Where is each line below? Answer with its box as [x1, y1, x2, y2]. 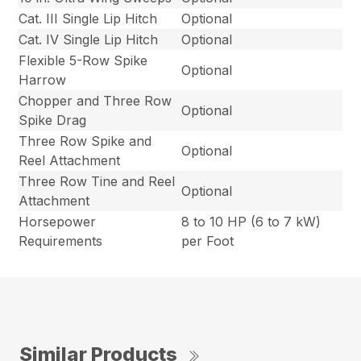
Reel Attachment [19, 152, 121, 169]
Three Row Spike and [19, 133, 152, 150]
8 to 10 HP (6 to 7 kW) [181, 214, 322, 230]
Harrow [19, 72, 67, 89]
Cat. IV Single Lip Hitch [19, 31, 159, 48]
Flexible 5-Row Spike [19, 52, 148, 69]
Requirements [19, 233, 103, 250]
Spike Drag [19, 112, 87, 129]
